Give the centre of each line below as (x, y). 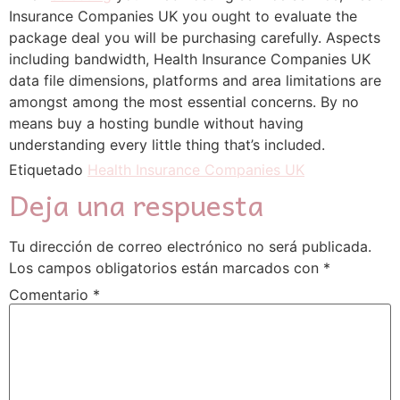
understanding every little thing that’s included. (167, 145)
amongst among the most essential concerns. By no (184, 102)
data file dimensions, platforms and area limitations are (195, 80)
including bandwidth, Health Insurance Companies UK (190, 59)
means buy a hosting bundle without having (156, 123)
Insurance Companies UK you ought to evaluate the (183, 16)
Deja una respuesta (136, 204)
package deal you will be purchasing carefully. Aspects (195, 37)
